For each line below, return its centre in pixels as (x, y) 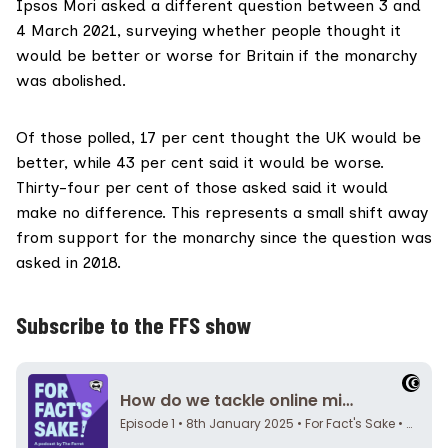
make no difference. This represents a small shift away (222, 213)
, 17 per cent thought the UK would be (276, 138)
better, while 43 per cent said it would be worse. (200, 163)
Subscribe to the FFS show (134, 325)
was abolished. (71, 81)
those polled (85, 138)
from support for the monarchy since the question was (224, 238)
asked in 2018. (68, 263)
